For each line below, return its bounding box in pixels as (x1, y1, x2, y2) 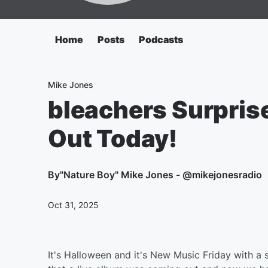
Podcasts (139, 33, 183, 45)
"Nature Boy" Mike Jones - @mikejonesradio (60, 169, 262, 181)
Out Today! (48, 124, 178, 153)
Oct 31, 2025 (48, 200, 99, 210)
